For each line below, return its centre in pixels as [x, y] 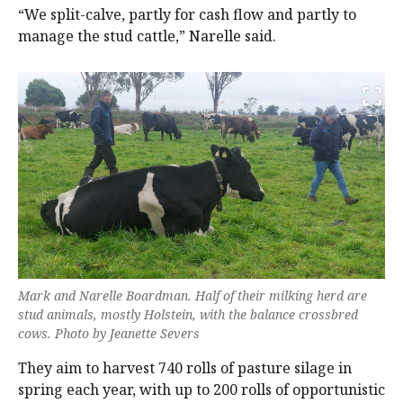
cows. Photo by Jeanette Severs [109, 333]
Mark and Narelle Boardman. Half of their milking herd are [193, 295]
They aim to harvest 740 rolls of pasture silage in [185, 367]
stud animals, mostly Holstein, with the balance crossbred [188, 314]
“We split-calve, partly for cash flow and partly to [187, 15]
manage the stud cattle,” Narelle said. [147, 36]
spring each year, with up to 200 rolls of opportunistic [201, 389]
